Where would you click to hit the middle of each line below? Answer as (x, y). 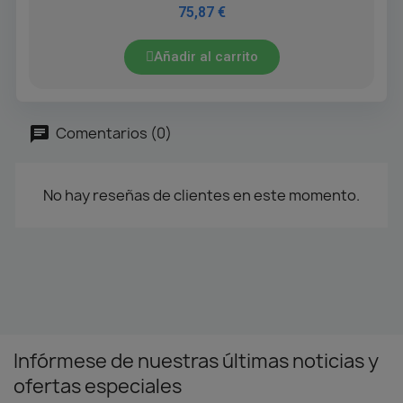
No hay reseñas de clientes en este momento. (201, 195)
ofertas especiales (98, 386)
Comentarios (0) (112, 133)
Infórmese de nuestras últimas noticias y (196, 361)
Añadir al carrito (206, 56)
